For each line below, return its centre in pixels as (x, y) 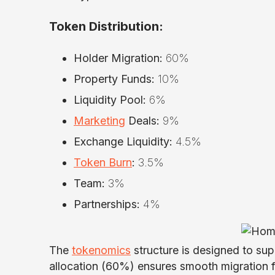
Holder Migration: (118, 58)
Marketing (99, 120)
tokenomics (101, 250)
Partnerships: (107, 204)
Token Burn (103, 162)
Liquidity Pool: (110, 99)
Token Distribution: (106, 27)
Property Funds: (114, 79)
